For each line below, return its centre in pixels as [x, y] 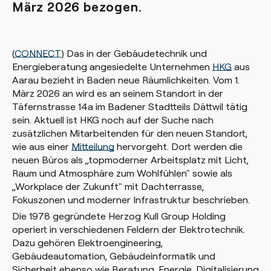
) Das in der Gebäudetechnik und [134, 53]
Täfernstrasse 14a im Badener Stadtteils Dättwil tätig [130, 106]
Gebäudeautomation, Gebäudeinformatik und [114, 256]
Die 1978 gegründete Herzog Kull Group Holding [119, 216]
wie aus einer [42, 146]
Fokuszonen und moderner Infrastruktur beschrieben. [131, 199]
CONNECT [38, 53]
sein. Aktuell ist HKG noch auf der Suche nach [113, 119]
